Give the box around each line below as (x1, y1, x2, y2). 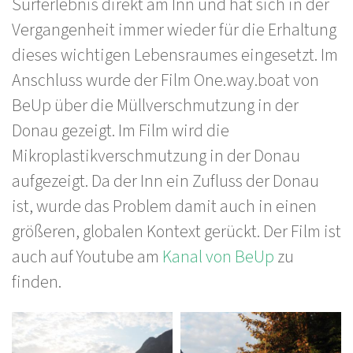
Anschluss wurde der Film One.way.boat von (12, 68, 319, 93)
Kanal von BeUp (159, 244, 274, 269)
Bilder (12, 312, 54, 337)
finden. (12, 269, 65, 295)
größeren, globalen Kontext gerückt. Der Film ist (12, 219, 341, 244)
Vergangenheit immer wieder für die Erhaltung (12, 17, 336, 43)
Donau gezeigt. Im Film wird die (12, 118, 229, 143)
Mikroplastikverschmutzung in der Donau (12, 143, 300, 169)
